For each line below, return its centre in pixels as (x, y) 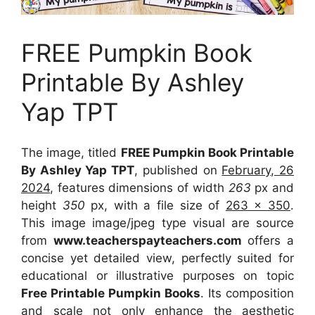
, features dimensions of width (139, 188)
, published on (178, 171)
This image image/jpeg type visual (126, 223)
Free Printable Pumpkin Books (111, 294)
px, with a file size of (158, 206)
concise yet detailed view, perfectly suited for (157, 258)
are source (263, 223)
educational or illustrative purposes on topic (157, 276)
